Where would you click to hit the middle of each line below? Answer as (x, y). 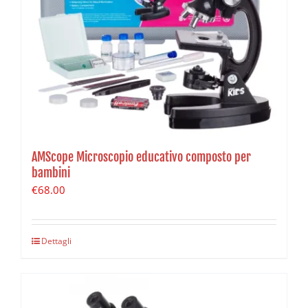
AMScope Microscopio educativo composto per (141, 156)
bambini (51, 172)
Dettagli (56, 241)
